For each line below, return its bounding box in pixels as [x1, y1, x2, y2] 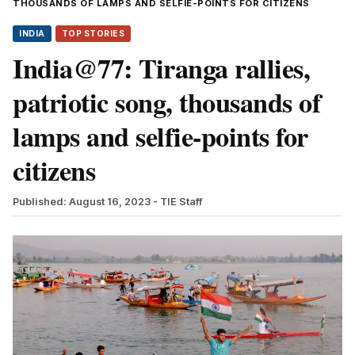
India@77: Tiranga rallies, [13, 48, 310, 88]
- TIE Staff [153, 195, 203, 208]
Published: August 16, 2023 [13, 195, 151, 208]
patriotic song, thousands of [13, 82, 320, 122]
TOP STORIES [61, 28, 124, 39]
